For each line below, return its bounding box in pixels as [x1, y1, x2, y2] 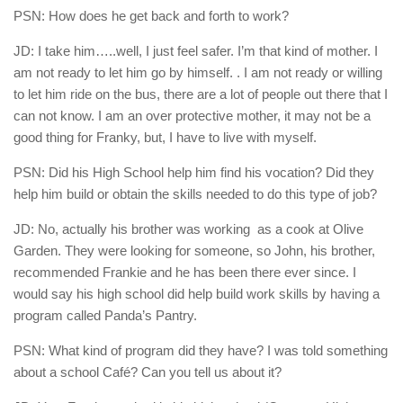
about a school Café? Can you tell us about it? [13, 364, 282, 381]
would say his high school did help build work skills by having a [13, 286, 380, 302]
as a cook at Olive [257, 221, 363, 237]
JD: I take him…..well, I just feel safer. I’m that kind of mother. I [13, 43, 378, 59]
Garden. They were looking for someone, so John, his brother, [13, 243, 375, 259]
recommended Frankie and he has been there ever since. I [13, 264, 356, 281]
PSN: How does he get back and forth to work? [13, 8, 289, 24]
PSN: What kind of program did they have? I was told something [13, 343, 388, 359]
